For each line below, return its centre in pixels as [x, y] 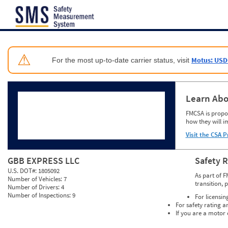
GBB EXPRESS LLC [44, 161]
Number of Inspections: [40, 195]
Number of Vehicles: [36, 179]
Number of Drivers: [34, 187]
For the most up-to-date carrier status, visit [122, 60]
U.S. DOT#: [23, 171]
